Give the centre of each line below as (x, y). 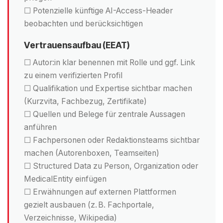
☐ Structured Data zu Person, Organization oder (111, 166)
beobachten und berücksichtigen (83, 23)
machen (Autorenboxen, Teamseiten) (92, 153)
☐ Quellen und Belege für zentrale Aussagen (105, 114)
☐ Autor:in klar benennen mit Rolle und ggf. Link (110, 62)
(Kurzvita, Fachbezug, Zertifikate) (85, 101)
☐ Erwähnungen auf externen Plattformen (100, 192)
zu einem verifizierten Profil (73, 75)
